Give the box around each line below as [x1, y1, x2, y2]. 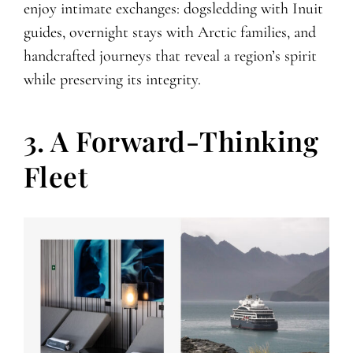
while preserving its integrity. [23, 70, 201, 90]
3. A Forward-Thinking [23, 122, 319, 160]
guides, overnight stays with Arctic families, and [23, 23, 316, 43]
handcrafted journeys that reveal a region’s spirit [23, 46, 317, 66]
